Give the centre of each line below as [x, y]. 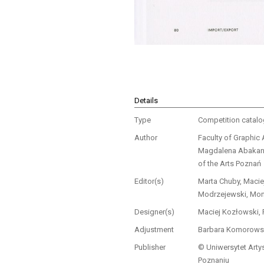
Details [146, 100]
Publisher [150, 247]
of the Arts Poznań [229, 163]
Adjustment [154, 229]
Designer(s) [155, 212]
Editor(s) [149, 181]
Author [146, 137]
